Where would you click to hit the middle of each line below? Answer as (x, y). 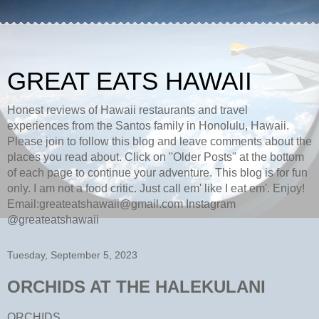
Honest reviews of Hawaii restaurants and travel (127, 110)
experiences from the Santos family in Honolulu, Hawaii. (148, 126)
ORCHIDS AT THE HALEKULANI (136, 287)
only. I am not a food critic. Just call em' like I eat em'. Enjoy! (156, 188)
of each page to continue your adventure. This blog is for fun (157, 173)
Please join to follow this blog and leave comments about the (159, 141)
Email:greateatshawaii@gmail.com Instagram (121, 204)
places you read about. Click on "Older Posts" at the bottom (156, 157)
